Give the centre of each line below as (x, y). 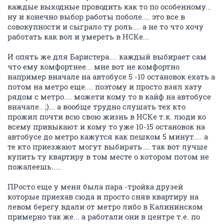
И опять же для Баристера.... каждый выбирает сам (107, 56)
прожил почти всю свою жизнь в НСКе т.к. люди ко (107, 116)
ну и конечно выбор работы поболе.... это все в (96, 16)
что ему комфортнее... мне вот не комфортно (93, 66)
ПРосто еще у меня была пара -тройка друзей (95, 186)
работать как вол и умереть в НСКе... (78, 36)
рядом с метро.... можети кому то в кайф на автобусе (109, 96)
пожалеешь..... (34, 166)
